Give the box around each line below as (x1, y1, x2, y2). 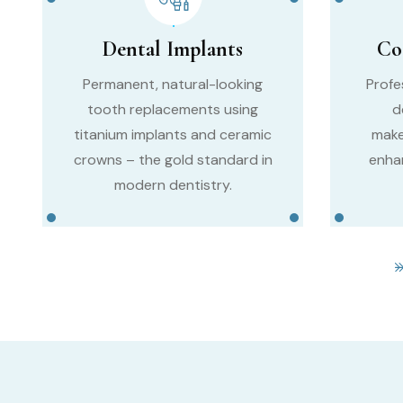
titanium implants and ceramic (74, 124, 272, 144)
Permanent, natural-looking (83, 74, 263, 94)
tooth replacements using (87, 99, 258, 119)
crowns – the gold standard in (73, 149, 273, 169)
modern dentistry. (113, 175, 232, 194)
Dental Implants (103, 35, 243, 62)
